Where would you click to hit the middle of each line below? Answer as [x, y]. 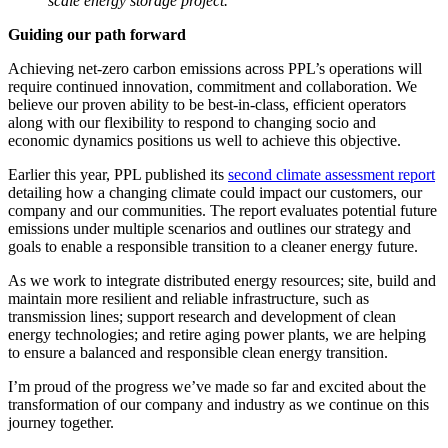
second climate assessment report [331, 175]
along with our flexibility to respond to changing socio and [192, 123]
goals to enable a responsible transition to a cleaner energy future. [217, 247]
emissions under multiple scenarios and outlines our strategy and [209, 229]
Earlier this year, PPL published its [118, 175]
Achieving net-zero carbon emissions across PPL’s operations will [215, 69]
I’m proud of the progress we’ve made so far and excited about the [217, 387]
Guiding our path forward [97, 35]
